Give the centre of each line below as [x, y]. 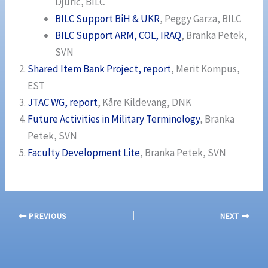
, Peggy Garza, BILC [200, 19]
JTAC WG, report [63, 103]
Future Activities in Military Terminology [114, 119]
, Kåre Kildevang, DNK [145, 103]
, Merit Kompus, [206, 69]
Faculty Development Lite [84, 153]
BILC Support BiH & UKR [107, 19]
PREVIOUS [47, 216]
